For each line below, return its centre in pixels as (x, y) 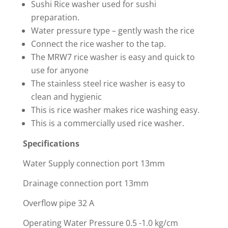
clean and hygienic (66, 97)
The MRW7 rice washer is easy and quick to (113, 57)
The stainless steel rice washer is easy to (108, 84)
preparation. (55, 18)
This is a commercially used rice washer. (107, 123)
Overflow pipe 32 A (58, 203)
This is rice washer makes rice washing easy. (115, 110)
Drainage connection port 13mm (85, 183)
